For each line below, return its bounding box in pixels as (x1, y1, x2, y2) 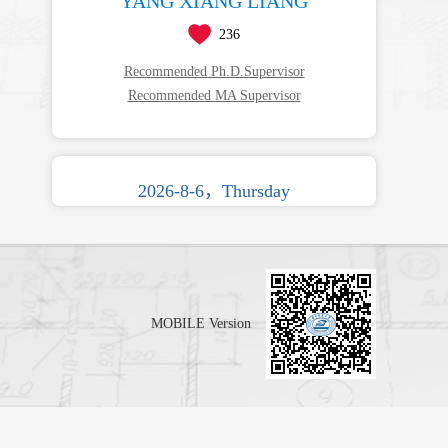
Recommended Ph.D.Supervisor (123, 64, 305, 80)
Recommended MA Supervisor (127, 88, 301, 104)
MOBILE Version (151, 316, 251, 332)
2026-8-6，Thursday (138, 181, 290, 202)
